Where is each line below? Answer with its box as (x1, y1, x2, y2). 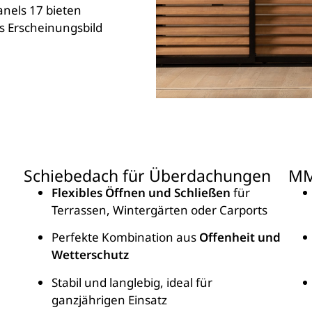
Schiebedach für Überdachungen (24, 164, 271, 187)
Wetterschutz (52, 247, 129, 263)
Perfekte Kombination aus (52, 229, 199, 246)
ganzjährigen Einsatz (52, 291, 167, 308)
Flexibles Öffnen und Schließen (52, 185, 231, 201)
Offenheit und (199, 229, 281, 246)
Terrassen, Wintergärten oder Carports (52, 202, 267, 219)
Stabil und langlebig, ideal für (52, 274, 212, 290)
